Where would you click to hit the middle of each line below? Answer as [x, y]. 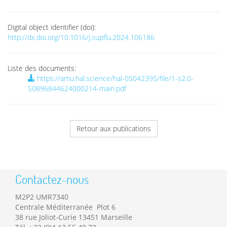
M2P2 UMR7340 [42, 197]
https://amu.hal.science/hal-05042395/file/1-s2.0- [114, 78]
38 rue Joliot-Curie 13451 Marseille [74, 217]
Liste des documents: [42, 68]
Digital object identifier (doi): [52, 27]
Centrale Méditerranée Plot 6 [65, 207]
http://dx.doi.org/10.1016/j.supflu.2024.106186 [81, 37]
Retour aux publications [113, 129]
